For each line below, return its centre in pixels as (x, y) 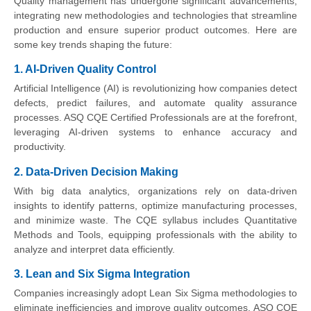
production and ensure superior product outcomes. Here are (155, 30)
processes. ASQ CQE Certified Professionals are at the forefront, (155, 118)
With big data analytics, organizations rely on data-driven (155, 191)
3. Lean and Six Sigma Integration (102, 274)
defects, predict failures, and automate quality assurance (155, 103)
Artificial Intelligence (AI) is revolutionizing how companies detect (155, 89)
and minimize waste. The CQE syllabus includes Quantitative (155, 220)
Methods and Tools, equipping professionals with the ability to (155, 234)
